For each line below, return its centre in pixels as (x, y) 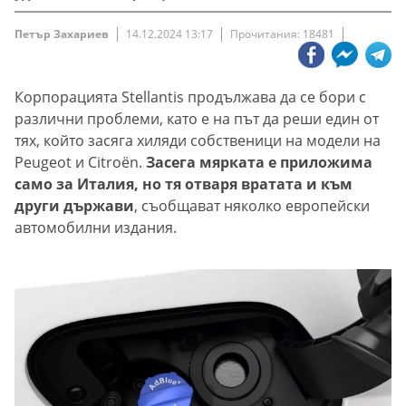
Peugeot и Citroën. (80, 163)
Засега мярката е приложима (259, 163)
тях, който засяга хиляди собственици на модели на (198, 141)
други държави (74, 206)
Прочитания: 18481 (282, 34)
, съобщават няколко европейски (252, 206)
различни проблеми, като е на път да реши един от (197, 119)
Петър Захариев (62, 34)
